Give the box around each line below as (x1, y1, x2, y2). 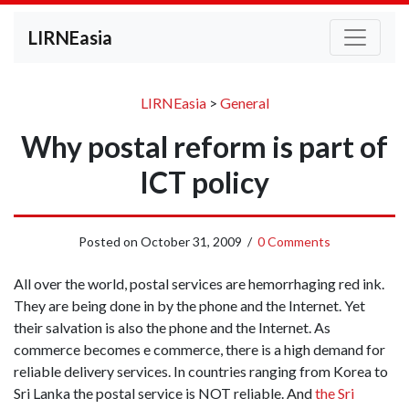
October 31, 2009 (141, 234, 242, 249)
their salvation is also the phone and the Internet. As (14, 319, 330, 336)
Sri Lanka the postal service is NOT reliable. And (14, 384, 315, 402)
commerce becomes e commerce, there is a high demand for (14, 341, 385, 358)
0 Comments (257, 234, 330, 249)
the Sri (315, 384, 354, 402)
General (219, 94, 269, 111)
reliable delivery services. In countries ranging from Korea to (14, 362, 388, 380)
